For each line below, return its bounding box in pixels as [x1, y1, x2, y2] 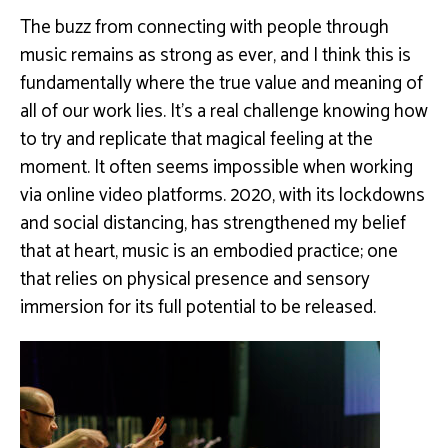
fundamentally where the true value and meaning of [20, 67, 423, 99]
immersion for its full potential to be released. [20, 291, 376, 323]
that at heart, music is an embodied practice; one [20, 235, 398, 267]
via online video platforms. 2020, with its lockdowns [20, 179, 425, 211]
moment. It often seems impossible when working [20, 151, 413, 183]
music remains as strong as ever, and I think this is [20, 39, 411, 71]
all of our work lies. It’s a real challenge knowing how [20, 95, 428, 127]
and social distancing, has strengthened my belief [20, 207, 406, 239]
